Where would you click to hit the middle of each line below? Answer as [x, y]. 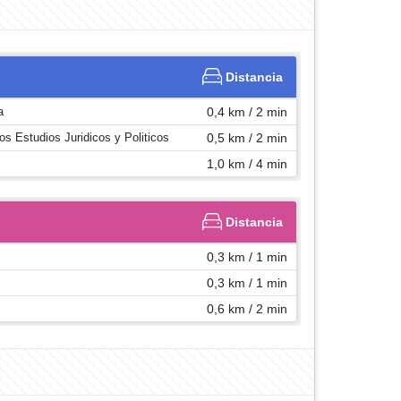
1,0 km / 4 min [247, 164]
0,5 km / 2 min [247, 138]
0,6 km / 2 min [247, 309]
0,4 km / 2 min [247, 112]
